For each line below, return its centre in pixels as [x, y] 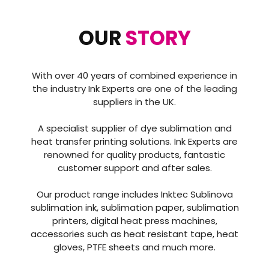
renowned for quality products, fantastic [134, 154]
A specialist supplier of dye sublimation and [134, 128]
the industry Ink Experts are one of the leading [134, 88]
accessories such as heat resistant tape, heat [134, 234]
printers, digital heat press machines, [134, 220]
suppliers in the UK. [134, 101]
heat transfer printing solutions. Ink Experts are [134, 141]
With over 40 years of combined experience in [134, 75]
